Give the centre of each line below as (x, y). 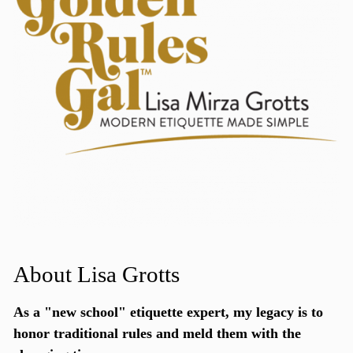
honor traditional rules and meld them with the (157, 333)
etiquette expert (177, 312)
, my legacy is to (274, 312)
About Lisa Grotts (96, 274)
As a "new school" (71, 312)
